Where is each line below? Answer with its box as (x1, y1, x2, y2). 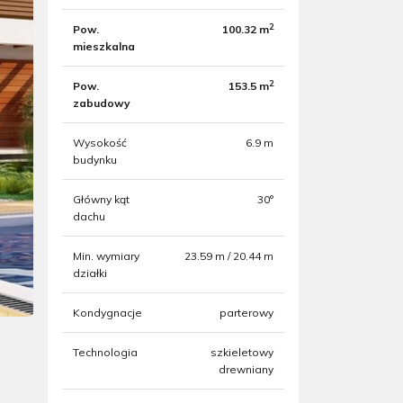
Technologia (73, 345, 138, 359)
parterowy (219, 306, 273, 319)
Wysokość (73, 136, 127, 149)
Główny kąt (73, 193, 130, 206)
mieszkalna (73, 40, 135, 53)
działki (73, 266, 107, 280)
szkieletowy (210, 345, 273, 359)
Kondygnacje (73, 306, 142, 319)
